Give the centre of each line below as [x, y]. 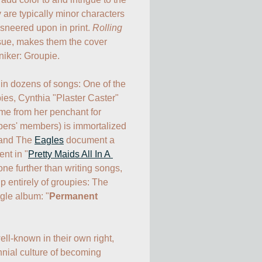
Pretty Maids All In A [69, 154]
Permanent [73, 196]
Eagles [49, 140]
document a [89, 140]
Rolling [107, 27]
